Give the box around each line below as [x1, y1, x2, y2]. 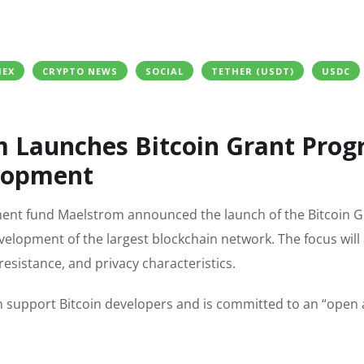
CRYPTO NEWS [42, 65, 118, 78]
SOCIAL [145, 65, 184, 78]
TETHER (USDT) [211, 65, 294, 78]
